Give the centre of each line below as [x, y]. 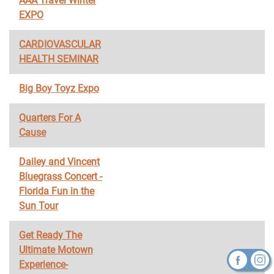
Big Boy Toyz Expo [59, 88]
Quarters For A [50, 118]
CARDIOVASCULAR [60, 44]
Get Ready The [50, 235]
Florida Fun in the [57, 191]
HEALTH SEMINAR [59, 59]
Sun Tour [39, 206]
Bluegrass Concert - [61, 176]
